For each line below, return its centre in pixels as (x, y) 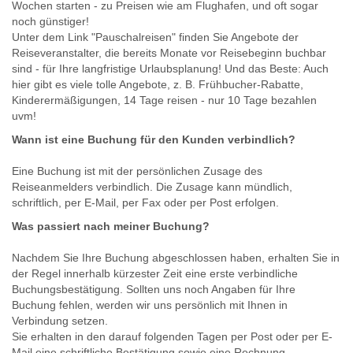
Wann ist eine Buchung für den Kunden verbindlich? (154, 139)
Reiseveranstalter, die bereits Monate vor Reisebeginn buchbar (169, 52)
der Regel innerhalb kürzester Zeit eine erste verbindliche (155, 273)
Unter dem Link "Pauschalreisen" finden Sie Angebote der (155, 37)
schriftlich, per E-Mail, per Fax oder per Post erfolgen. (145, 202)
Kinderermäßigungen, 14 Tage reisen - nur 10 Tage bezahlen (164, 100)
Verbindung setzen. (60, 320)
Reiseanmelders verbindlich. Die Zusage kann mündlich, (152, 186)
